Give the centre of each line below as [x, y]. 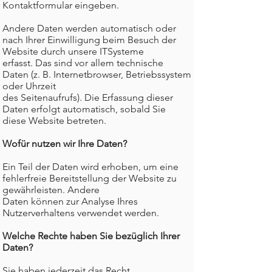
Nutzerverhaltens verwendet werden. [81, 213]
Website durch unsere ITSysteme [73, 51]
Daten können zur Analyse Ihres [70, 201]
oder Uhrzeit [29, 86]
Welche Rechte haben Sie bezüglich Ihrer [91, 236]
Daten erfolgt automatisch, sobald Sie [84, 109]
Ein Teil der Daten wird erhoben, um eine [90, 167]
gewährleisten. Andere [51, 190]
